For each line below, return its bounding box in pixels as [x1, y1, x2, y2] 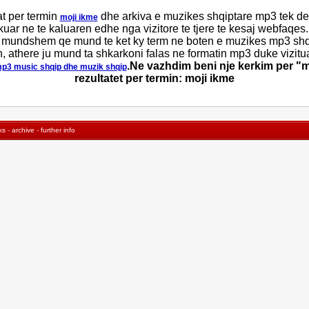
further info [41, 126, 75, 134]
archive [12, 126, 34, 134]
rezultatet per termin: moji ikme [74, 72, 235, 84]
